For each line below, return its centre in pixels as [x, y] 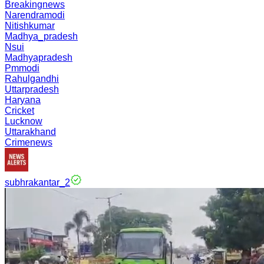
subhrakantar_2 [37, 182]
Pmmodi [22, 68]
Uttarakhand [30, 132]
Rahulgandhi [32, 79]
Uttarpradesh [32, 89]
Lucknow [24, 121]
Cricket [19, 110]
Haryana [23, 100]
